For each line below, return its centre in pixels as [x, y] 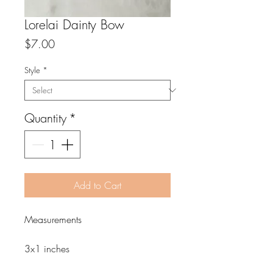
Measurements [53, 219]
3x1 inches [48, 249]
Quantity [45, 118]
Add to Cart [97, 185]
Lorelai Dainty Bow [74, 25]
